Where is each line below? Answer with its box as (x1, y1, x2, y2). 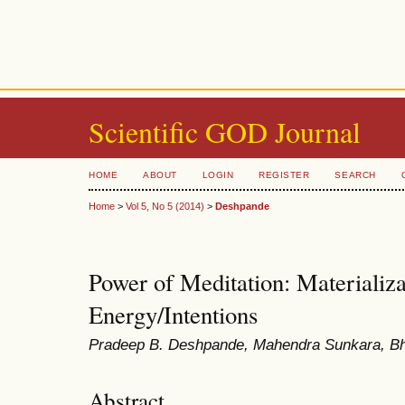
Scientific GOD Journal (89, 112, 361, 151)
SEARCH (334, 170, 376, 180)
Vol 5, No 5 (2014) (126, 201, 204, 212)
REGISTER (259, 170, 310, 180)
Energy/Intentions (89, 298, 258, 332)
